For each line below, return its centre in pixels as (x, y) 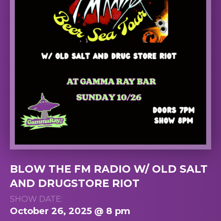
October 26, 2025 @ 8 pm (70, 211)
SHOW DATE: (36, 199)
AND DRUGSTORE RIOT (75, 183)
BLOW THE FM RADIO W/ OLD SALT (109, 169)
